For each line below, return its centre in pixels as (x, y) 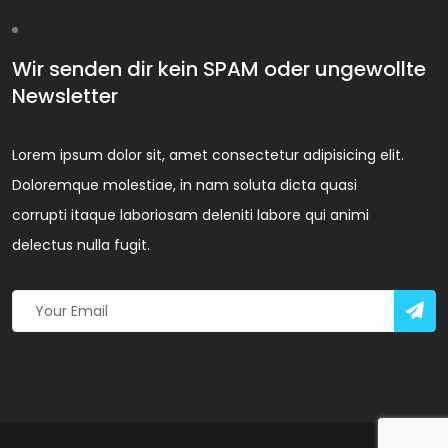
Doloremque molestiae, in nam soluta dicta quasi (184, 185)
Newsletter (65, 96)
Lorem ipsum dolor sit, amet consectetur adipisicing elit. (208, 155)
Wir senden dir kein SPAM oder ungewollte (219, 69)
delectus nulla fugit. (81, 245)
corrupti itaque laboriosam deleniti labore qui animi (190, 215)
